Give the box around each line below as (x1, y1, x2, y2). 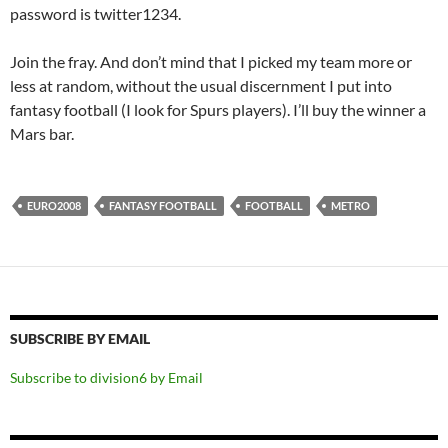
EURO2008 (27, 198, 81, 212)
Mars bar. (10, 123, 74, 143)
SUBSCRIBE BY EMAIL (10, 329, 150, 347)
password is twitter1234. (10, 3, 181, 23)
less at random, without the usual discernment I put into (10, 75, 392, 95)
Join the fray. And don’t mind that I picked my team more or (10, 51, 412, 71)
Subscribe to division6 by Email (10, 368, 203, 386)
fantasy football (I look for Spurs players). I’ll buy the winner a (10, 99, 426, 119)
